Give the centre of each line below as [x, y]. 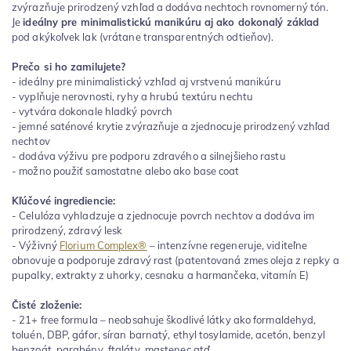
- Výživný [36, 245]
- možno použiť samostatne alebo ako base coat [126, 170]
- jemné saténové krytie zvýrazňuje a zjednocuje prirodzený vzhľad [171, 126]
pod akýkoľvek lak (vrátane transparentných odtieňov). [143, 36]
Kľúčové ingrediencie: [64, 200]
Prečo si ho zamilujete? [69, 66]
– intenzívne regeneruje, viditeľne [227, 245]
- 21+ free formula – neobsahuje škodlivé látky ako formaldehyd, [164, 319]
